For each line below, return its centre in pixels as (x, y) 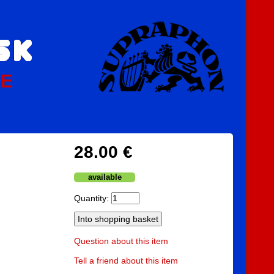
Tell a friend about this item (126, 261)
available (105, 177)
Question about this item (121, 241)
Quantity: (93, 198)
